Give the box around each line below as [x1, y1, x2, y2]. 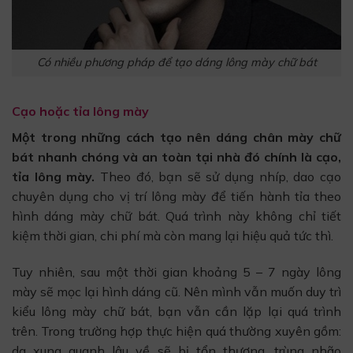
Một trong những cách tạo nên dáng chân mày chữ [12, 129, 341, 146]
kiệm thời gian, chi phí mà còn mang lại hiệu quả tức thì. [12, 228, 333, 244]
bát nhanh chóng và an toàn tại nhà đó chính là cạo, [12, 149, 341, 165]
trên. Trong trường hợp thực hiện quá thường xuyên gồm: [12, 323, 341, 340]
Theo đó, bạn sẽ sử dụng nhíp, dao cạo [95, 169, 342, 185]
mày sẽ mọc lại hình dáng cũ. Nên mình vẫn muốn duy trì [12, 284, 341, 300]
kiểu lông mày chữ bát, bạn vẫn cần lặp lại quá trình [12, 303, 341, 320]
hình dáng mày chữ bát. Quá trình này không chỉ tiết [12, 208, 341, 225]
